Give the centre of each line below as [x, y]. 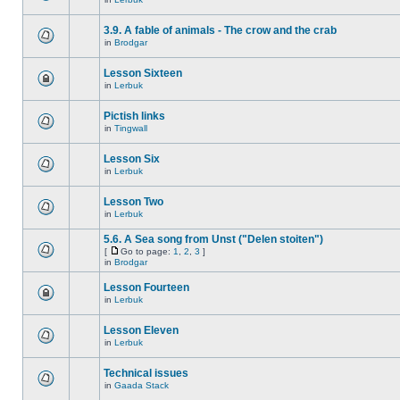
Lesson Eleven [141, 330]
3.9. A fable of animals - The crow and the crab [220, 30]
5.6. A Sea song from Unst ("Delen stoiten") [213, 239]
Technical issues [146, 373]
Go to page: [147, 251]
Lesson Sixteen [143, 73]
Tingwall [131, 128]
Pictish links [134, 116]
